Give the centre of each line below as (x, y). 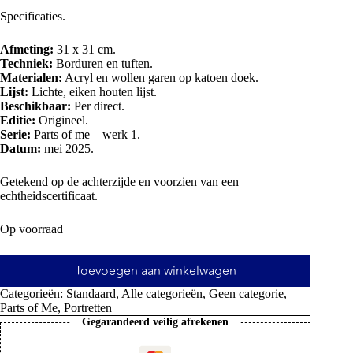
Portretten (88, 308)
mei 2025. (67, 149)
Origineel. (62, 121)
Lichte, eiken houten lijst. (93, 92)
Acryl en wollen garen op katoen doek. (160, 78)
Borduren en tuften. (103, 64)
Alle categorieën (162, 294)
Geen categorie (246, 294)
